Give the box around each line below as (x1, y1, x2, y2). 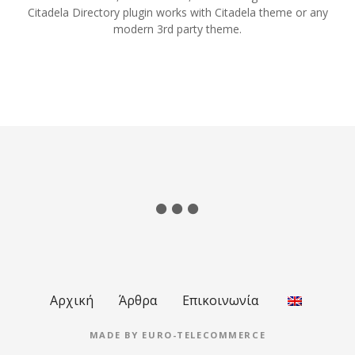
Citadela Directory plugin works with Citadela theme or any (27, 4, 328, 20)
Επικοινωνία (181, 291, 258, 309)
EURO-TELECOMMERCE (142, 329, 266, 342)
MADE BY (89, 329, 143, 342)
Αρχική (49, 291, 94, 309)
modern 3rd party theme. (113, 21, 242, 36)
